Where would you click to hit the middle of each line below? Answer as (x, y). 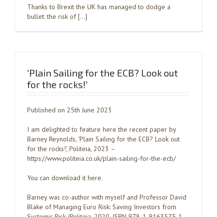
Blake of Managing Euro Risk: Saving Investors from (102, 207)
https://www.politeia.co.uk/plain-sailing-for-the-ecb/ (101, 158)
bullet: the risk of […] (57, 16)
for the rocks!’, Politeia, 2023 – (71, 149)
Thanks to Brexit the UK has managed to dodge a (99, 7)
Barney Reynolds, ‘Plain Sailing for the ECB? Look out (103, 139)
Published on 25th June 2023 (70, 110)
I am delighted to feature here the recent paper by (101, 129)
